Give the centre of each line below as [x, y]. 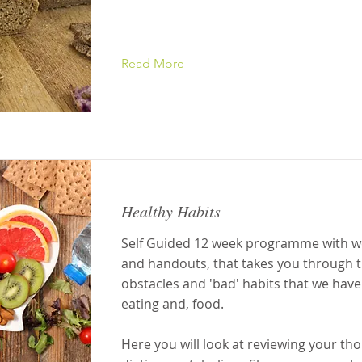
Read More [153, 63]
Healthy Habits [171, 211]
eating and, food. [173, 304]
